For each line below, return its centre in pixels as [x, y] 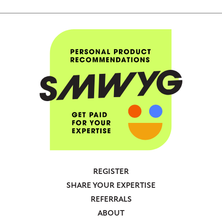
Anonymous [43, 206]
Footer [27, 183]
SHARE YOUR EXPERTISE [111, 186]
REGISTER [111, 172]
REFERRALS [111, 199]
